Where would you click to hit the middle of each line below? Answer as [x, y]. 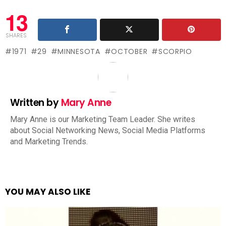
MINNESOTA [79, 52]
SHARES [16, 36]
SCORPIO [175, 52]
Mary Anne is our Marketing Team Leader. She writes [103, 120]
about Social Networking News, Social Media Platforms [108, 131]
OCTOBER [129, 52]
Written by [36, 103]
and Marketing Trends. [49, 142]
